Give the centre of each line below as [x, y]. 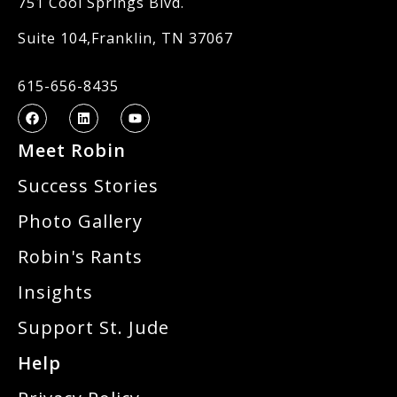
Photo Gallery [80, 222]
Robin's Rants [80, 257]
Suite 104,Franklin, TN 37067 [125, 38]
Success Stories [88, 186]
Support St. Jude [93, 328]
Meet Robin [72, 151]
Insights [55, 292]
